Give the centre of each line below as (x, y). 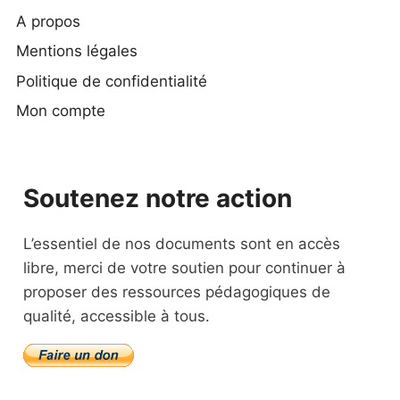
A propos (48, 22)
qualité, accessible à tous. (117, 316)
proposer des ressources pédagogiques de (177, 292)
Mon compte (61, 111)
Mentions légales (77, 51)
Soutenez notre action (158, 198)
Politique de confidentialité (112, 81)
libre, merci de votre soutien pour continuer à (184, 268)
